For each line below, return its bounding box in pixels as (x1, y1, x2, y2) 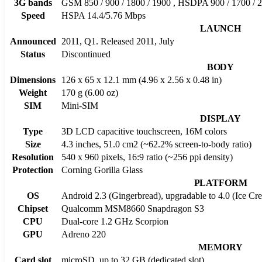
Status (20, 49, 45, 59)
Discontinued (61, 49, 111, 59)
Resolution (12, 151, 54, 162)
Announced (9, 36, 56, 46)
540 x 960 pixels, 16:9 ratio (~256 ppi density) (61, 151, 233, 162)
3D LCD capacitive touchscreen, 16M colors (61, 126, 227, 136)
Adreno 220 (61, 229, 106, 239)
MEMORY (198, 242, 243, 252)
